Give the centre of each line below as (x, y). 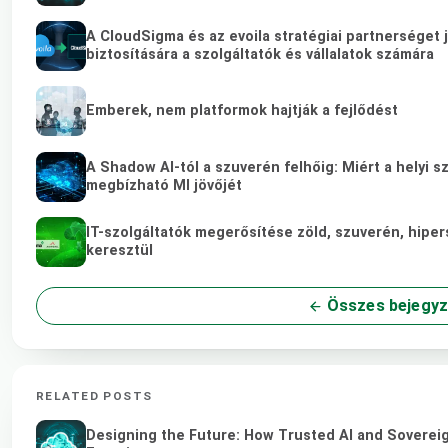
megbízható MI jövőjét (164, 185)
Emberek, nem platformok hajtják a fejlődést (242, 111)
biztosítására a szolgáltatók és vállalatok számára (260, 55)
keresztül (119, 250)
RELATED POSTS (94, 395)
